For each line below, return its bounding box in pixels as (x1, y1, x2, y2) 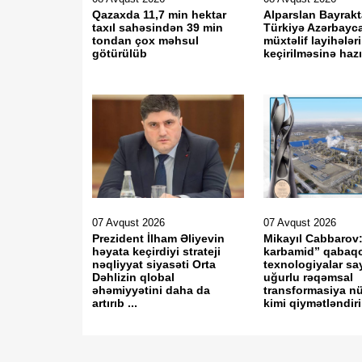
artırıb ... (92, 297, 137, 309)
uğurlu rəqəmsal (263, 271, 354, 284)
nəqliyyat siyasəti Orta (92, 258, 216, 271)
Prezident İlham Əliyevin (92, 232, 225, 245)
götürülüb (92, 47, 154, 60)
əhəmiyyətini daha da (92, 284, 210, 297)
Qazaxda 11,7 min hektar (92, 8, 226, 21)
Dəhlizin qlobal (92, 271, 175, 284)
